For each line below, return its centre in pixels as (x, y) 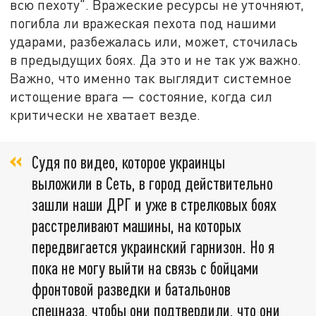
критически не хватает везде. (105, 114)
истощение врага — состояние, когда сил (141, 96)
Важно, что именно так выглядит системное (151, 78)
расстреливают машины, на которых (136, 226)
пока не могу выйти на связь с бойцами (145, 268)
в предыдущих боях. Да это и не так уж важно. (156, 59)
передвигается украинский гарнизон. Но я (153, 247)
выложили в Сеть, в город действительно (152, 183)
